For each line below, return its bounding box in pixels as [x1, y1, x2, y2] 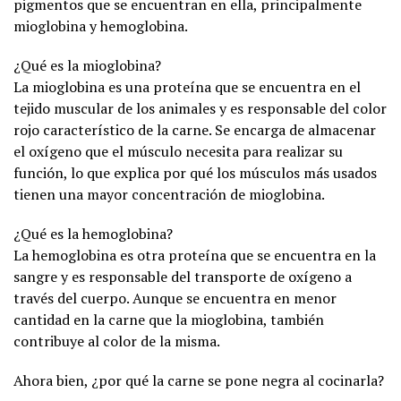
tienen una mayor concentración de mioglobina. [13, 184, 325, 205]
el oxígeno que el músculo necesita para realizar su [13, 141, 343, 162]
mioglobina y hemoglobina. [13, 16, 188, 37]
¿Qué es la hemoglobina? [13, 224, 173, 244]
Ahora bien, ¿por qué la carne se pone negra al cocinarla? [13, 371, 384, 391]
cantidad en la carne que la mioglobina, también [13, 310, 324, 330]
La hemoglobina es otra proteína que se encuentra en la [13, 245, 376, 266]
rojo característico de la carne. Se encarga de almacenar [13, 120, 376, 141]
